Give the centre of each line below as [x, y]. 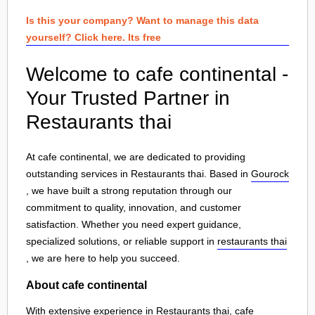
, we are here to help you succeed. [103, 258]
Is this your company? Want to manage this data [142, 20]
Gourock [270, 174]
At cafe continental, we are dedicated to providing [136, 157]
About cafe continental [86, 284]
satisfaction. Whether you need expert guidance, [134, 224]
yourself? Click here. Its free [94, 37]
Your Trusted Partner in [128, 98]
